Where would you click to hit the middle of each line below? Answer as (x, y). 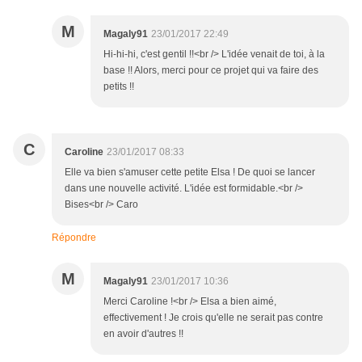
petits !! (119, 87)
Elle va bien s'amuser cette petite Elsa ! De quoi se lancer (190, 173)
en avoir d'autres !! (143, 334)
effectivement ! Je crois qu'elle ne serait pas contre (213, 318)
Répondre (74, 238)
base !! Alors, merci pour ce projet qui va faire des (211, 71)
